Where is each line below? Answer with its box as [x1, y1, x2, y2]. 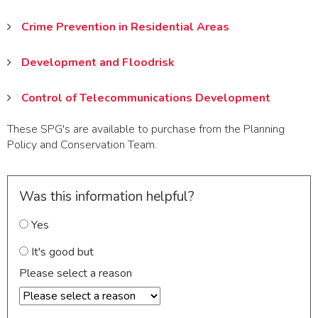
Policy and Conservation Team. [7, 136, 157, 153]
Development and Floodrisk [21, 54, 175, 70]
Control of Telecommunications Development [21, 89, 270, 106]
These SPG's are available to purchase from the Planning [7, 121, 285, 137]
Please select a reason [19, 265, 132, 281]
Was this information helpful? [19, 187, 194, 206]
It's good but [28, 243, 94, 260]
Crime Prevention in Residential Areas [21, 18, 229, 35]
